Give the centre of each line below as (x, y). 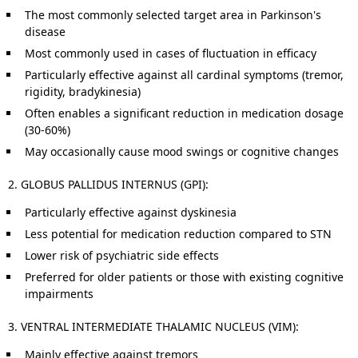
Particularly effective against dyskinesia (131, 213)
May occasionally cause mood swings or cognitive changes (182, 152)
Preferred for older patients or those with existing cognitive (184, 277)
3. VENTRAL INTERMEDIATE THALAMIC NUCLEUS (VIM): (153, 327)
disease (45, 32)
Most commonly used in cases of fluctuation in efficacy (171, 54)
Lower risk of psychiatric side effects (122, 256)
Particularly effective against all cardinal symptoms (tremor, (184, 75)
